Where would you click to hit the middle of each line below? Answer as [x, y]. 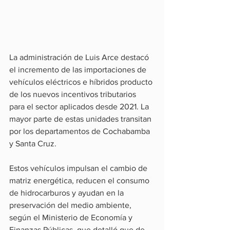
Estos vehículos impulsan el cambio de [79, 168]
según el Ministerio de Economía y [72, 217]
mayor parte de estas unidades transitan [81, 119]
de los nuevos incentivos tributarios [74, 94]
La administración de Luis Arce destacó [80, 57]
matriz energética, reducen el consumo [80, 180]
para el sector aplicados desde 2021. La [80, 107]
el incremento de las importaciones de [79, 70]
